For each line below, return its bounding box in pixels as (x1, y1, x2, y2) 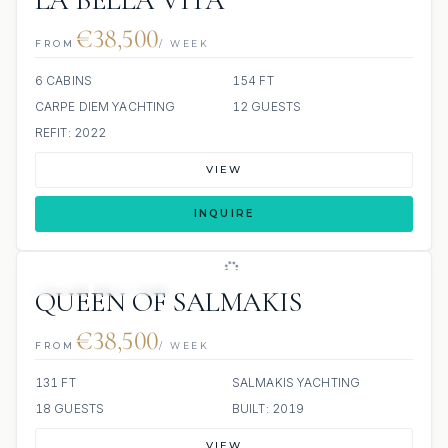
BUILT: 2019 (232, 401, 305, 416)
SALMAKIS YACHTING (232, 375, 361, 390)
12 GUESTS (232, 99, 302, 114)
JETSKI (36, 279, 77, 291)
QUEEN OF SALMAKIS (35, 285, 302, 319)
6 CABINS (35, 73, 92, 88)
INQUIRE (193, 207, 255, 220)
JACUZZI (105, 279, 159, 291)
